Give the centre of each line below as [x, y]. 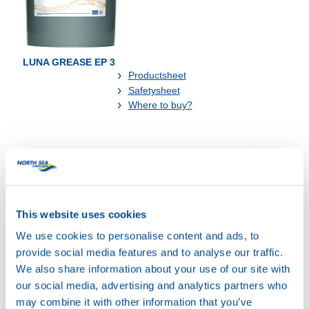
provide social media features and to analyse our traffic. [150, 252]
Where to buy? [160, 105]
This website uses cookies [81, 214]
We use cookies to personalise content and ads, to [138, 236]
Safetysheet [154, 90]
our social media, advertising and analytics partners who [151, 286]
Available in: [48, 161]
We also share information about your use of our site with [153, 269]
